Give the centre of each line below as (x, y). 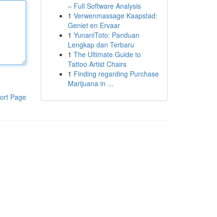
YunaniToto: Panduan (106, 35)
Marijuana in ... (90, 83)
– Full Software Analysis (104, 6)
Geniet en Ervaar (94, 25)
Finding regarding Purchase (116, 74)
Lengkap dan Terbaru (101, 45)
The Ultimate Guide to (107, 54)
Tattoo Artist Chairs (97, 64)
